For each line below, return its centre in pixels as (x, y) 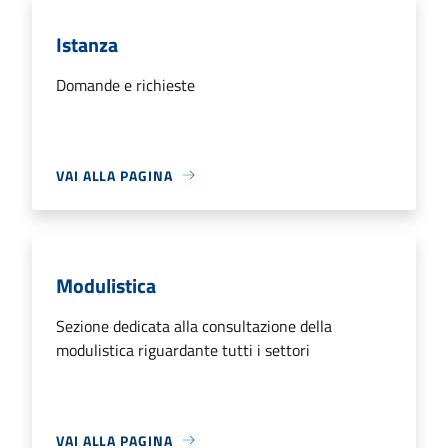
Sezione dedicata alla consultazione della (194, 325)
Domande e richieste (125, 84)
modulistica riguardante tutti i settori (183, 349)
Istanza (87, 44)
